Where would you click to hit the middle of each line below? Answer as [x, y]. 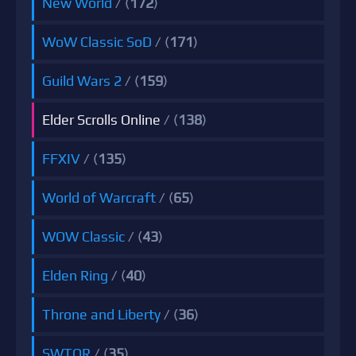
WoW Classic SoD [97, 42]
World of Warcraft [99, 198]
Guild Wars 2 [82, 81]
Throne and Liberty [101, 315]
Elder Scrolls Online [101, 120]
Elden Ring [75, 276]
